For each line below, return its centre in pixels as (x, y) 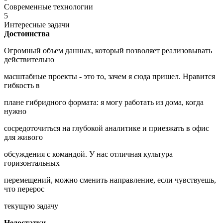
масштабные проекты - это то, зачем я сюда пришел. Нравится (110, 76)
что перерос (24, 189)
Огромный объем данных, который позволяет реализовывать (108, 50)
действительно (29, 59)
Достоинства (27, 33)
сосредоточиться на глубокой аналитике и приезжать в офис (107, 128)
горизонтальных (32, 163)
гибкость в (22, 85)
